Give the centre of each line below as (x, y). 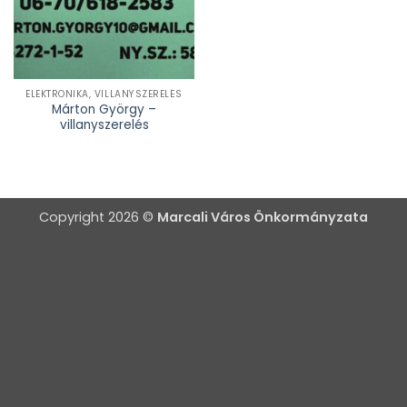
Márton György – (104, 110)
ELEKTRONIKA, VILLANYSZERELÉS (104, 94)
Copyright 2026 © (98, 218)
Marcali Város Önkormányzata (263, 218)
